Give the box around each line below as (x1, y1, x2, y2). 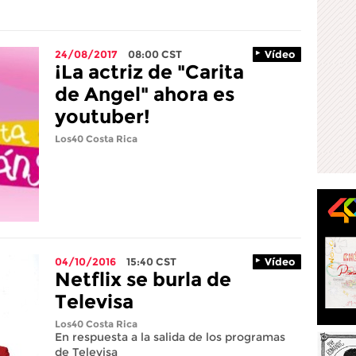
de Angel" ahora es (55, 83, 234, 106)
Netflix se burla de (55, 268, 231, 291)
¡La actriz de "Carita (55, 60, 244, 83)
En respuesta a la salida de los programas (55, 330, 285, 344)
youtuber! (55, 105, 150, 128)
